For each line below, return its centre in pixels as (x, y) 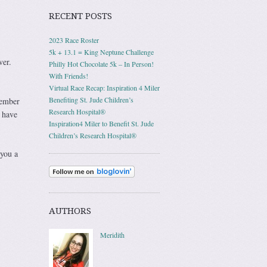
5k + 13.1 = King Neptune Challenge (101, 52)
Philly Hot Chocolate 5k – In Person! (101, 64)
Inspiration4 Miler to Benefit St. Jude (101, 123)
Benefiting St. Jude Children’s (91, 100)
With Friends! (69, 76)
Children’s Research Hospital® (93, 135)
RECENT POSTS (80, 16)
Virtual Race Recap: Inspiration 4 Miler (104, 88)
